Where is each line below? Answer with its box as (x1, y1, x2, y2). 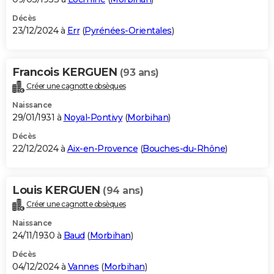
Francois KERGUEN (12, 65, 120, 79)
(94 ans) (103, 184, 143, 196)
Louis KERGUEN (12, 183, 103, 197)
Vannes (67, 261, 99, 272)
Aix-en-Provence (67, 143, 138, 154)
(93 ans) (119, 66, 159, 78)
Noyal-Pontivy (63, 111, 122, 123)
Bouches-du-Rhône (143, 143, 225, 154)
